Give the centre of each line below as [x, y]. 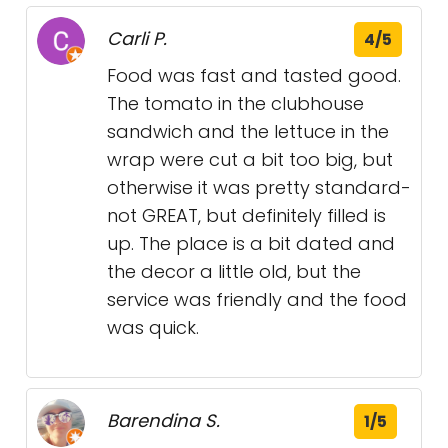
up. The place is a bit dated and [251, 244]
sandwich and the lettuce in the [248, 132]
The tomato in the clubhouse [235, 104]
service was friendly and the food [257, 300]
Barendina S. [163, 421]
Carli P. [137, 39]
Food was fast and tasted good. [254, 76]
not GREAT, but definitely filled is [246, 216]
